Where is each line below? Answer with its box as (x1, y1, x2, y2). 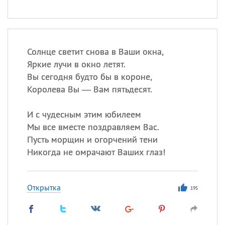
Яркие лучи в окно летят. (27, 58, 126, 70)
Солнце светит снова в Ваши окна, (27, 46, 164, 57)
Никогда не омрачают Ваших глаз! (27, 146, 165, 158)
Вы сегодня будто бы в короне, (27, 71, 152, 82)
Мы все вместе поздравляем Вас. (27, 121, 159, 133)
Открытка (27, 182, 61, 192)
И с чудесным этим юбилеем (27, 108, 141, 120)
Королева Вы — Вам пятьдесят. (27, 83, 152, 95)
